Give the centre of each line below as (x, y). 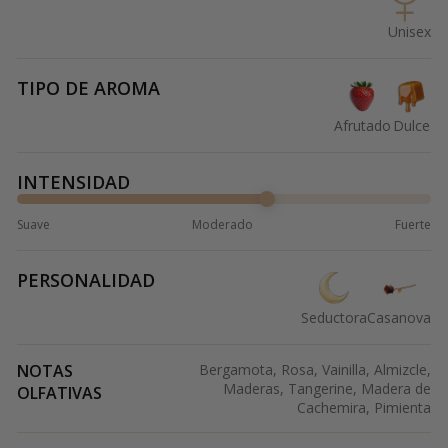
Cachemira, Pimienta (364, 408)
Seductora (334, 318)
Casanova (399, 318)
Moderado (222, 225)
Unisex (409, 32)
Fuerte (413, 225)
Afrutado (362, 126)
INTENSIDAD (73, 182)
